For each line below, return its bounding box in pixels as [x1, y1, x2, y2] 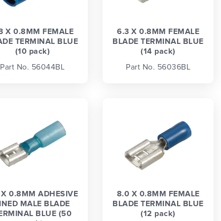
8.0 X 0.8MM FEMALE [116, 190, 200, 198]
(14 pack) [141, 47, 176, 55]
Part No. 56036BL [126, 63, 191, 72]
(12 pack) [141, 210, 176, 218]
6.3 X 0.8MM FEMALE [117, 27, 200, 36]
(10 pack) [15, 47, 50, 55]
